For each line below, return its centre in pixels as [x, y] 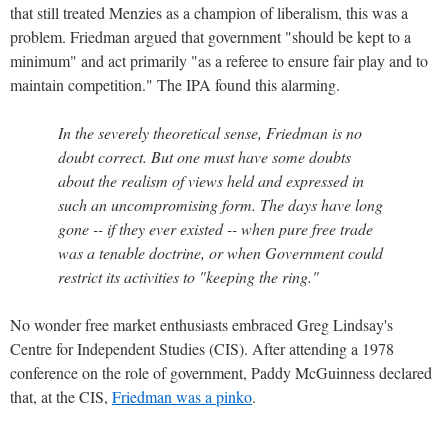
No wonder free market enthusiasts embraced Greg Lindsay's [201, 324]
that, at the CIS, [61, 396]
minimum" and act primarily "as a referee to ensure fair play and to [219, 60]
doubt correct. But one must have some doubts [204, 156]
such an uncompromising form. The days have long [220, 204]
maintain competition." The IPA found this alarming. [175, 84]
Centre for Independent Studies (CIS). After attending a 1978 [202, 348]
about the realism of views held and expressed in [211, 180]
